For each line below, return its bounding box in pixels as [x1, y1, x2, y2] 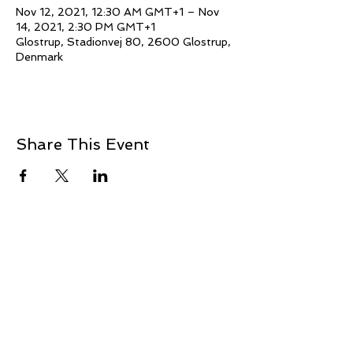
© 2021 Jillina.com [78, 322, 174, 335]
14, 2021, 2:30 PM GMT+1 [16, 20, 155, 33]
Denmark [16, 50, 63, 63]
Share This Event [16, 135, 150, 154]
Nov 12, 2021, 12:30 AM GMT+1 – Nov [16, 6, 219, 18]
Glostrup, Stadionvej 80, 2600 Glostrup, [16, 35, 231, 48]
